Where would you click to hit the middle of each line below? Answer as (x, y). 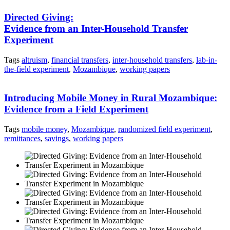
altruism (34, 60)
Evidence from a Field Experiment (76, 109)
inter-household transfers (152, 60)
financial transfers (80, 60)
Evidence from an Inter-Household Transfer (96, 28)
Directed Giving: (39, 17)
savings (57, 138)
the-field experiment (36, 69)
